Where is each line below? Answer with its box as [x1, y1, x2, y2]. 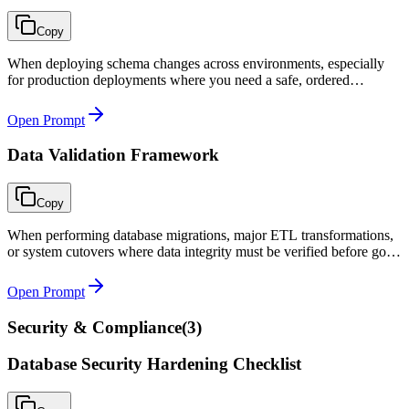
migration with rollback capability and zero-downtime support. [7, 88, 366, 104]
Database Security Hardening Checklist [7, 354, 301, 374]
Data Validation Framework [7, 145, 219, 165]
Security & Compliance [7, 317, 182, 337]
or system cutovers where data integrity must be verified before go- [7, 244, 391, 260]
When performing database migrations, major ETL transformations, [7, 227, 393, 244]
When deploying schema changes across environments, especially [7, 55, 384, 71]
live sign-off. [7, 260, 80, 277]
